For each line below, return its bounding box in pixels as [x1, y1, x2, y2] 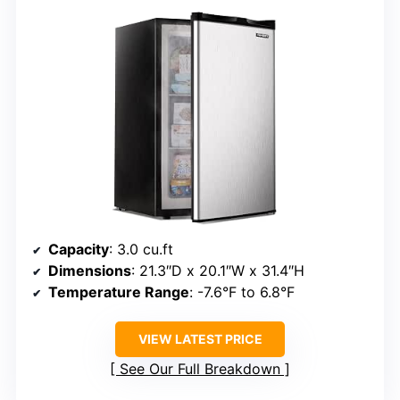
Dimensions [48, 261, 131, 279]
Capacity [48, 239, 109, 258]
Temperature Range [48, 282, 189, 301]
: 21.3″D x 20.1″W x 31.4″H [131, 261, 304, 279]
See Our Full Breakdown [120, 359, 280, 378]
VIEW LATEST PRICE [137, 330, 262, 346]
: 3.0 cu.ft [109, 239, 173, 258]
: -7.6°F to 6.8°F [189, 282, 295, 301]
